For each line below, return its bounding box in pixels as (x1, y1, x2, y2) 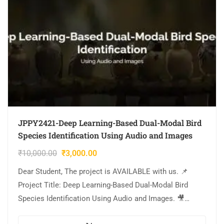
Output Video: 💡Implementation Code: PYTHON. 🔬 (18, 207, 190, 217)
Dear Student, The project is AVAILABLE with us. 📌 (18, 167, 188, 176)
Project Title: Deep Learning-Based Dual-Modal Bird (18, 180, 188, 190)
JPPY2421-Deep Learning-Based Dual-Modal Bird (18, 117, 201, 128)
